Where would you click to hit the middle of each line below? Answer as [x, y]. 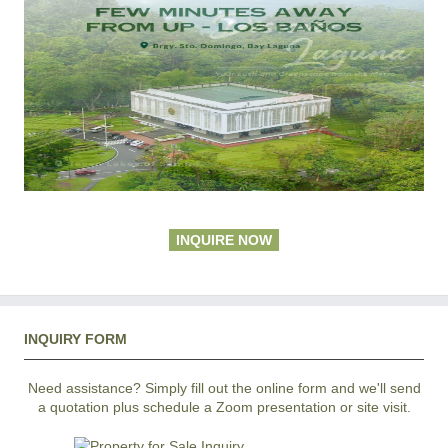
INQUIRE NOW [224, 240]
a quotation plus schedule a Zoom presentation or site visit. [224, 407]
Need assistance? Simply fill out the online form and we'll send [224, 388]
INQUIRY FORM [75, 339]
